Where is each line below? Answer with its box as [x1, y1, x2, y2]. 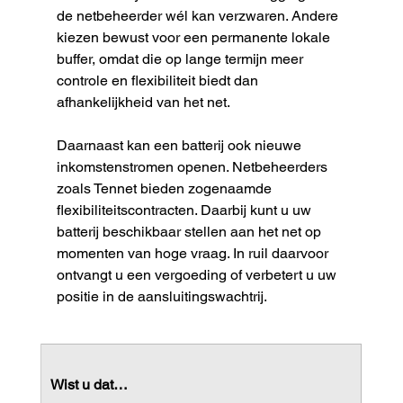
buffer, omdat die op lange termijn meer [56, 50, 307, 68]
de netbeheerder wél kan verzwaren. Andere [56, 7, 342, 25]
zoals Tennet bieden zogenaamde [56, 180, 275, 198]
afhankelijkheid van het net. [56, 94, 230, 112]
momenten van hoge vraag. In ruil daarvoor [56, 245, 332, 263]
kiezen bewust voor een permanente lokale [56, 29, 334, 47]
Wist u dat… [49, 376, 128, 394]
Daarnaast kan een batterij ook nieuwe [56, 137, 305, 155]
